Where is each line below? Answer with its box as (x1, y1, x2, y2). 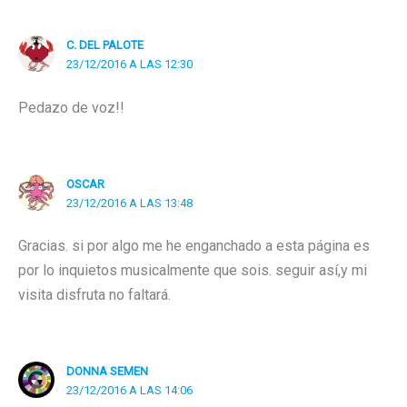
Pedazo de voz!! (18, 98, 124, 116)
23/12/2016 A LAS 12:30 (65, 56, 193, 71)
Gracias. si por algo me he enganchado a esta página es (18, 237, 370, 255)
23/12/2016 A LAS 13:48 (65, 195, 193, 210)
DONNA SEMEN (65, 364, 148, 379)
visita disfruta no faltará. (18, 286, 171, 304)
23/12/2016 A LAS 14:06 (65, 383, 193, 398)
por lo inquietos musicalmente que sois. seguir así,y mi (18, 262, 367, 280)
